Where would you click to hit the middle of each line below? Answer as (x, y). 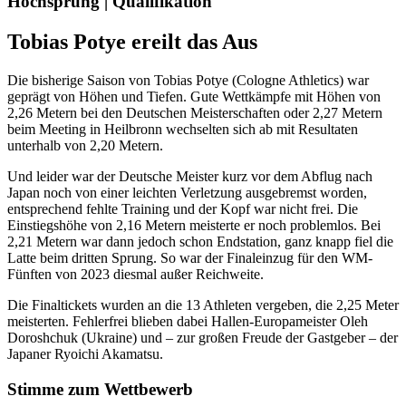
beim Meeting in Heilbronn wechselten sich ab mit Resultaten (183, 130)
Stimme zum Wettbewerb (100, 389)
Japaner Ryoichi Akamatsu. (87, 354)
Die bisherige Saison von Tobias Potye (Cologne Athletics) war (188, 81)
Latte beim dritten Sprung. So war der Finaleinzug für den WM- (190, 258)
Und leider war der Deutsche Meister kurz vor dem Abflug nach (190, 177)
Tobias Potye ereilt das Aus (132, 42)
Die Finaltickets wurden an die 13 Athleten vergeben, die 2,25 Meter (203, 305)
